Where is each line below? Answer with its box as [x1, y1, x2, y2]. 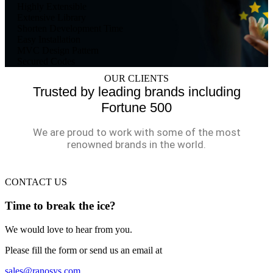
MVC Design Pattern [17, 45, 99, 56]
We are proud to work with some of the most [32, 126, 241, 139]
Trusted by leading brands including [32, 84, 241, 100]
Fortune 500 [101, 100, 172, 116]
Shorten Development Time [17, 23, 123, 34]
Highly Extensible [17, 1, 87, 12]
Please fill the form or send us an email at [5, 244, 162, 255]
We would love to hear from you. [5, 224, 132, 235]
